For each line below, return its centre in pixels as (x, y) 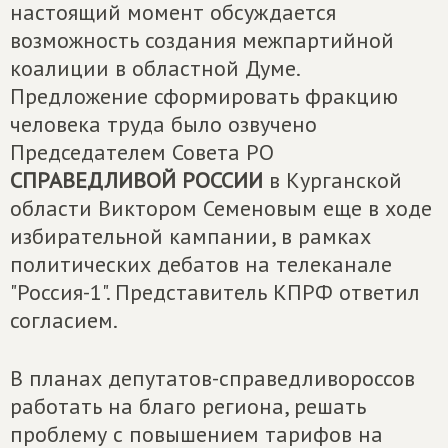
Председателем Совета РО (142, 152)
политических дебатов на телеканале (201, 264)
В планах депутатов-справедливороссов (212, 378)
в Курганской (332, 180)
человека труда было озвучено (163, 124)
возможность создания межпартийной (202, 40)
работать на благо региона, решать (188, 406)
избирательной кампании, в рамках (190, 236)
